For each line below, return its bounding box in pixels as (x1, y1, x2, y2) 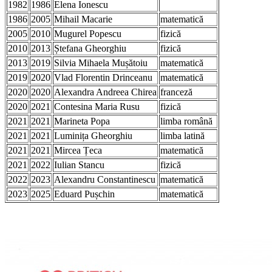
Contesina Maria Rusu (54, 101, 140, 112)
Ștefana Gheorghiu (54, 42, 126, 53)
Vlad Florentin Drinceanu (54, 72, 152, 83)
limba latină (160, 130, 205, 141)
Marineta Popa (54, 115, 110, 126)
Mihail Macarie (54, 13, 112, 24)
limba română (160, 115, 212, 126)
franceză (160, 86, 192, 97)
